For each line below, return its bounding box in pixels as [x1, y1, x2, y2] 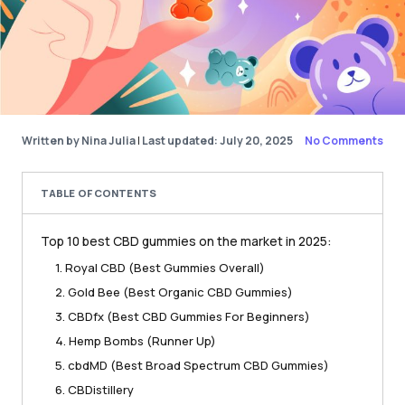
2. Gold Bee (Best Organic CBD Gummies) [55, 284, 293, 301]
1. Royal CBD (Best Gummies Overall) [55, 259, 265, 277]
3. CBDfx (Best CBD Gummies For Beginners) [55, 308, 310, 325]
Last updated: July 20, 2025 [142, 133, 293, 149]
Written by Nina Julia [22, 133, 136, 149]
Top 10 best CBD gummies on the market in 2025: [41, 231, 332, 250]
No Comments [305, 133, 383, 149]
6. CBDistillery [55, 381, 134, 399]
